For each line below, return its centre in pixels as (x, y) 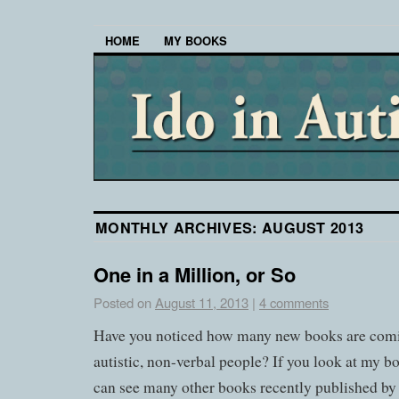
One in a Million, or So (195, 275)
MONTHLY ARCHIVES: (179, 228)
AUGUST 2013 (313, 228)
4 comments (294, 303)
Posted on (122, 303)
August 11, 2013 (202, 303)
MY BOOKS (195, 41)
